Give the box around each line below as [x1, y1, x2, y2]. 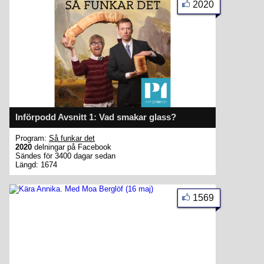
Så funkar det [49, 134, 95, 143]
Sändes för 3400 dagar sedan [15, 151, 115, 160]
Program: [15, 134, 49, 143]
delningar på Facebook [32, 143, 111, 151]
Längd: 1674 [15, 160, 57, 169]
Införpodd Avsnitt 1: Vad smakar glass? [15, 112, 176, 122]
